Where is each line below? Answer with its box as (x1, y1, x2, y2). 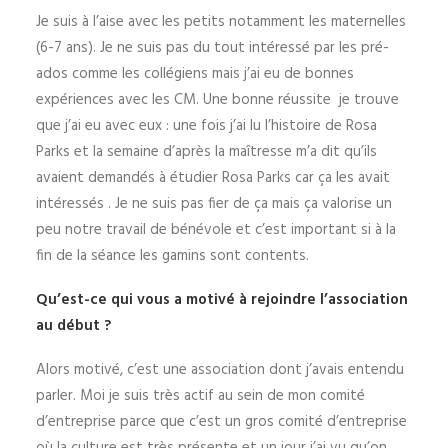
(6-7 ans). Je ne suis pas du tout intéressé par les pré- (36, 36, 389, 60)
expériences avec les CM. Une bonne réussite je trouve (36, 88, 399, 112)
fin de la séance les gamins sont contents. (36, 244, 309, 268)
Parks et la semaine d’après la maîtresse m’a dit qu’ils (36, 140, 377, 164)
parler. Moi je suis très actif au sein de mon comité (36, 384, 365, 408)
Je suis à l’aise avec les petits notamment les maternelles (36, 10, 406, 34)
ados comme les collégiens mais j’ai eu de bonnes (36, 62, 354, 86)
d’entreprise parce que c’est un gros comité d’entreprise (36, 410, 407, 434)
